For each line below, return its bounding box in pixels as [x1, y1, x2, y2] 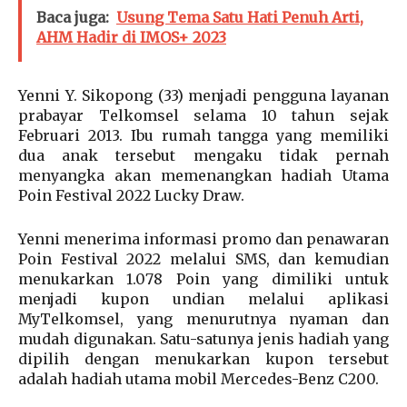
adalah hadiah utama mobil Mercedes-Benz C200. [18, 370, 379, 389]
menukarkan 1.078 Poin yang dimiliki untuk [18, 270, 389, 289]
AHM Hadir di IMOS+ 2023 [36, 28, 226, 47]
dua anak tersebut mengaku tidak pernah [18, 146, 389, 165]
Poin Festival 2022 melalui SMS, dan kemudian [18, 250, 389, 269]
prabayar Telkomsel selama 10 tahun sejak [18, 106, 389, 125]
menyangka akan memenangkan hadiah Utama [18, 166, 389, 185]
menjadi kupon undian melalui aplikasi [18, 290, 389, 309]
